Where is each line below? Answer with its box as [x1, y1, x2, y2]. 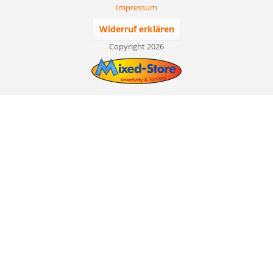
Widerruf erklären [99, 23, 174, 35]
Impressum [116, 2, 157, 13]
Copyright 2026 [109, 41, 164, 52]
